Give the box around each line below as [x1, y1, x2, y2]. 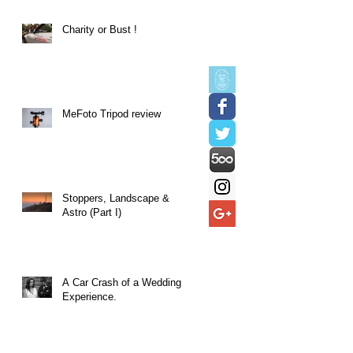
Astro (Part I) [62, 206, 121, 218]
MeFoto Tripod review [62, 107, 161, 120]
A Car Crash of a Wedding [62, 276, 181, 288]
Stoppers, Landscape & [62, 191, 169, 204]
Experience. [62, 290, 117, 303]
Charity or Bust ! [62, 23, 137, 35]
